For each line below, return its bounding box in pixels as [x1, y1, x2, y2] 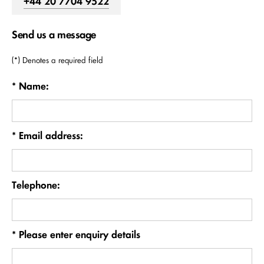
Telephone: [12, 179, 60, 191]
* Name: [12, 80, 49, 92]
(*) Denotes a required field [12, 55, 103, 65]
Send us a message [12, 28, 96, 41]
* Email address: [12, 129, 83, 141]
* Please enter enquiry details [12, 228, 140, 240]
